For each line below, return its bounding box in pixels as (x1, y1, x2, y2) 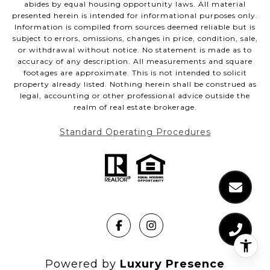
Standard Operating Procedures (59, 126, 211, 137)
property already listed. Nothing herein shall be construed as (13, 79, 257, 89)
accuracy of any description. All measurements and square (17, 56, 253, 66)
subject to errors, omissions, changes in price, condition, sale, (12, 33, 258, 43)
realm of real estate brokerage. (73, 102, 197, 111)
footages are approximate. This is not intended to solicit (23, 67, 247, 77)
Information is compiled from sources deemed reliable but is (14, 22, 256, 31)
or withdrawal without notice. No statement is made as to (18, 45, 252, 54)
